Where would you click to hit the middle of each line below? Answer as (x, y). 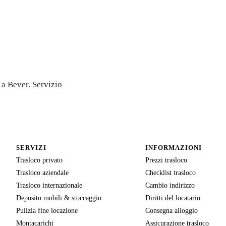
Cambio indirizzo (170, 185)
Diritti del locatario (173, 197)
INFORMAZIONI (174, 147)
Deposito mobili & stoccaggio (59, 197)
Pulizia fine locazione (47, 210)
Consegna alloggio (172, 210)
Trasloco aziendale (42, 172)
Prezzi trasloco (166, 160)
